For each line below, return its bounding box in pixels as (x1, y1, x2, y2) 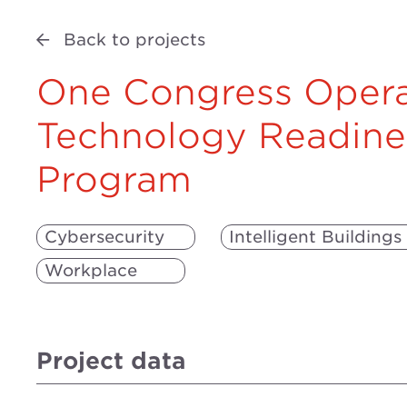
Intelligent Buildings (229, 226, 402, 246)
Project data (36, 346, 186, 374)
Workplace (45, 260, 137, 280)
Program (36, 158, 192, 200)
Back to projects (64, 29, 205, 49)
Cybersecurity (45, 226, 164, 246)
